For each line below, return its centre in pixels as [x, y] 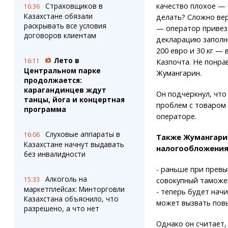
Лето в [66, 60]
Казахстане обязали [58, 16]
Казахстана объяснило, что [71, 199]
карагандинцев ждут [65, 90]
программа [45, 109]
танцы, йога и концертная [74, 99]
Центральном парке [62, 70]
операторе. [176, 116]
